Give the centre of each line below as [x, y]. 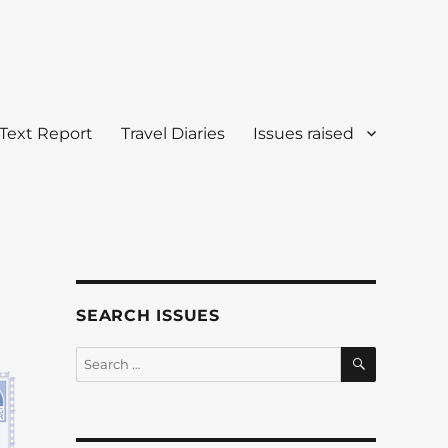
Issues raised [303, 133]
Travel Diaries [173, 133]
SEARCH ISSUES [148, 315]
